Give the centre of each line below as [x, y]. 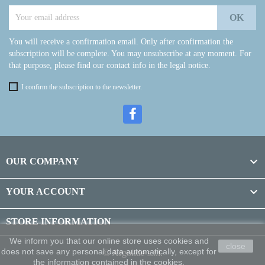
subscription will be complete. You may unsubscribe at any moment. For [130, 54]
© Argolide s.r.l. [132, 253]
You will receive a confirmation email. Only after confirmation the [121, 42]
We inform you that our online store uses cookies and [109, 241]
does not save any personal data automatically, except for [109, 251]
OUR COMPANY [43, 161]
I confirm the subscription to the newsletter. [82, 87]
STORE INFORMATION [59, 222]
